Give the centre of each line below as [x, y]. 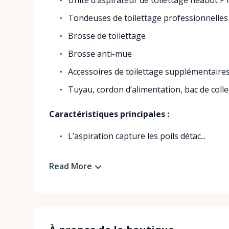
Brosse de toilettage [107, 36]
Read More [71, 166]
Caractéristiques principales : [109, 114]
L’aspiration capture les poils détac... [137, 136]
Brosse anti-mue [100, 54]
